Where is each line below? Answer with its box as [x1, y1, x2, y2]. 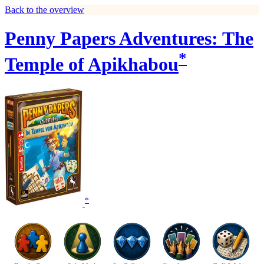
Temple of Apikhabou [5, 54, 179, 75]
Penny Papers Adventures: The [5, 28, 253, 49]
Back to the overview [5, 5, 84, 15]
